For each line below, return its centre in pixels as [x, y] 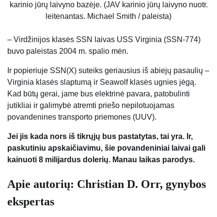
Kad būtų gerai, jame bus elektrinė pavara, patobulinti [99, 93]
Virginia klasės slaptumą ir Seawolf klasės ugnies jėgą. [102, 82]
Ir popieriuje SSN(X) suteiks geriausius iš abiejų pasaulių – [108, 70]
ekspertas [31, 201]
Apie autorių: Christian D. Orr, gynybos [107, 184]
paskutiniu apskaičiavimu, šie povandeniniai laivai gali [106, 148]
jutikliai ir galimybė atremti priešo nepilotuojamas [91, 105]
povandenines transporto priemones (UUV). [82, 117]
